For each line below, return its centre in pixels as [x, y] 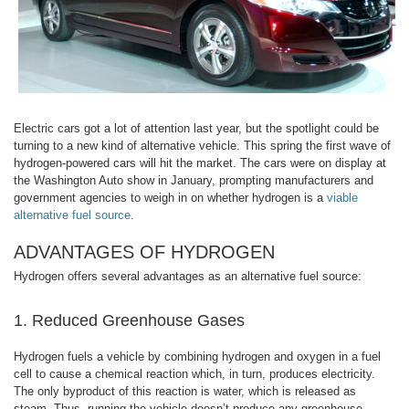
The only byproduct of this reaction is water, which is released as [185, 391]
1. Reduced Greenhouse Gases [129, 320]
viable [342, 197]
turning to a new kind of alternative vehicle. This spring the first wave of [202, 145]
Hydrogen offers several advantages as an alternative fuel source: [188, 276]
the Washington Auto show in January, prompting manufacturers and [194, 180]
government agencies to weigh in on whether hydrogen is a [170, 197]
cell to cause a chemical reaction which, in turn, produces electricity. [194, 373]
